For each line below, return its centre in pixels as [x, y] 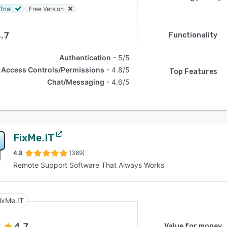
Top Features [193, 72]
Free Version [46, 9]
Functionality [193, 35]
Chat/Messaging [76, 82]
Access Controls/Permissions [53, 70]
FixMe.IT [34, 138]
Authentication [85, 58]
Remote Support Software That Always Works [89, 165]
